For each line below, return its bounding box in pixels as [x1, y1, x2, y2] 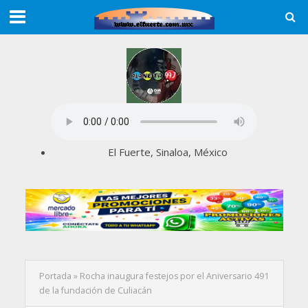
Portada [38, 269, 71, 282]
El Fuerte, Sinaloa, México [108, 145, 228, 159]
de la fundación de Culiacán [38, 284, 152, 296]
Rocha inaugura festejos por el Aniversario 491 [79, 269, 269, 282]
